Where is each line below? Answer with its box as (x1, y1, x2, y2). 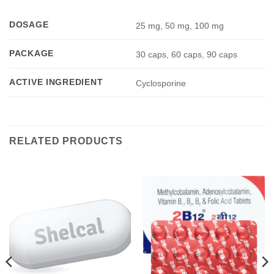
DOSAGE (9, 20, 49, 30)
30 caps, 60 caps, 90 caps (136, 49, 238, 59)
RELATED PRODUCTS (9, 136, 123, 147)
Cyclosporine (136, 78, 187, 88)
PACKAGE (9, 48, 54, 59)
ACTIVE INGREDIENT (9, 77, 103, 87)
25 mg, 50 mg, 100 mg (136, 20, 224, 31)
